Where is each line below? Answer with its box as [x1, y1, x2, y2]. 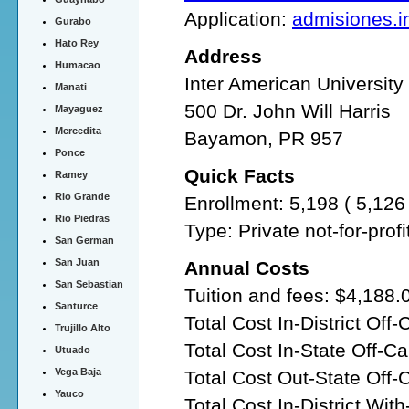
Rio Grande [55, 190, 110, 202]
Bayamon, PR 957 [184, 127, 343, 149]
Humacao [55, 58, 100, 70]
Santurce [55, 299, 98, 311]
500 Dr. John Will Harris [184, 100, 391, 121]
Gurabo [55, 15, 91, 26]
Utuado [55, 343, 90, 355]
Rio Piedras [55, 212, 110, 224]
